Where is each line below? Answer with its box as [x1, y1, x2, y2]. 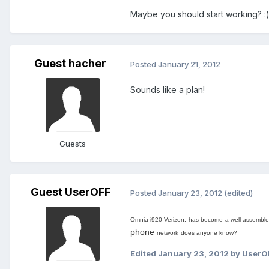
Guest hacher [34, 57, 106, 70]
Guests [59, 139, 86, 149]
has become [189, 216, 223, 223]
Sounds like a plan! [130, 85, 205, 95]
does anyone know [181, 229, 234, 237]
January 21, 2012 [158, 59, 220, 69]
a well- [225, 216, 243, 223]
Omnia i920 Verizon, [130, 216, 186, 223]
